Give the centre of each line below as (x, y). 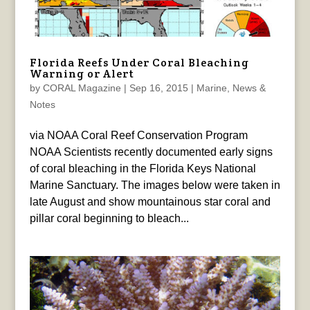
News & (249, 88)
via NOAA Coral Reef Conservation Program (138, 136)
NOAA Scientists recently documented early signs (151, 152)
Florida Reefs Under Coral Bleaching (139, 63)
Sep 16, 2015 (158, 88)
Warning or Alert (82, 74)
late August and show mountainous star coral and (150, 202)
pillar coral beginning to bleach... (109, 219)
